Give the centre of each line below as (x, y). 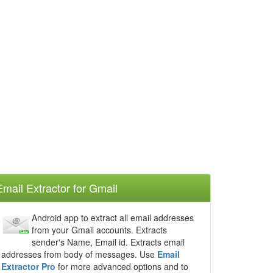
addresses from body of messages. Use (79, 254)
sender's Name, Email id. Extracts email (108, 242)
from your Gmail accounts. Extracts (99, 230)
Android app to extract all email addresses (113, 218)
